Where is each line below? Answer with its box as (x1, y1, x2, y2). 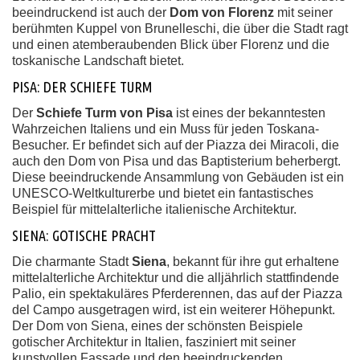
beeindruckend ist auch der (12, 6, 170, 19)
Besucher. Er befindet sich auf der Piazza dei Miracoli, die (12, 138, 339, 152)
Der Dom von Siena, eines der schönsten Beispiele (12, 319, 303, 333)
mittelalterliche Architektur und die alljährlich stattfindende (12, 271, 339, 284)
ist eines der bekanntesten (173, 106, 325, 120)
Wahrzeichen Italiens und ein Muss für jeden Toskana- (12, 122, 319, 136)
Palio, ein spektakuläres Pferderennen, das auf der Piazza (12, 287, 342, 301)
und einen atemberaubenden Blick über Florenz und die (12, 38, 329, 51)
